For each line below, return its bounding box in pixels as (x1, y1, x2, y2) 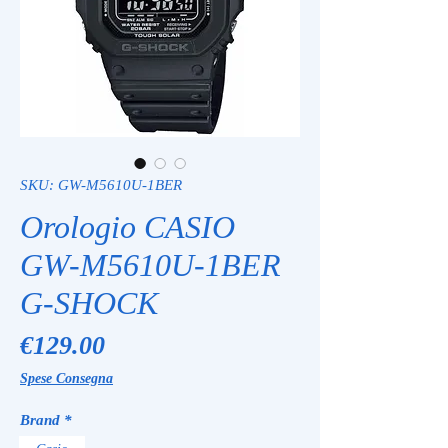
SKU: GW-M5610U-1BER (20, 176, 182, 193)
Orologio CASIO (20, 208, 235, 245)
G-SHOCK (20, 284, 158, 321)
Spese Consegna (20, 370, 113, 386)
